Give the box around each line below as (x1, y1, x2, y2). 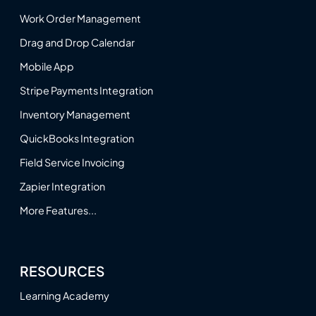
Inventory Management (20, 107, 130, 121)
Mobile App (20, 59, 74, 73)
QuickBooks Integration (20, 131, 134, 145)
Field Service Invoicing (20, 155, 125, 169)
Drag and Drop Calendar (20, 35, 135, 49)
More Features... (20, 203, 97, 217)
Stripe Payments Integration (20, 83, 153, 97)
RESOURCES (20, 262, 104, 280)
